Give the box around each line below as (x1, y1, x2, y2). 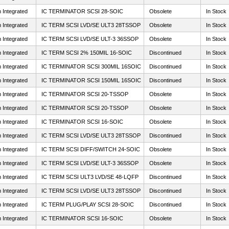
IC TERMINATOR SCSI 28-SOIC (41, 8, 123, 14)
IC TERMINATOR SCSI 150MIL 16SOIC (41, 77, 141, 83)
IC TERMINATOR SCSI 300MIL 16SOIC (41, 63, 141, 70)
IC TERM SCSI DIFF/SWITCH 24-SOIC (41, 146, 140, 152)
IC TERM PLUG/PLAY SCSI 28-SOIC (41, 201, 134, 208)
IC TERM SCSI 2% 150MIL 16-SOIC (41, 50, 132, 56)
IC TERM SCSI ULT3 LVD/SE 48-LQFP (41, 174, 139, 180)
